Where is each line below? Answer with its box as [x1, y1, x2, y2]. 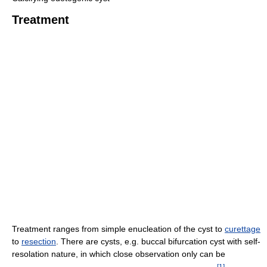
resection [21, 237, 56, 247]
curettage [225, 224, 260, 234]
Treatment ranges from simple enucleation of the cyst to [12, 224, 225, 234]
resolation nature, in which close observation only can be [12, 249, 225, 259]
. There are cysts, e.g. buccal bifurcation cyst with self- [56, 237, 260, 247]
